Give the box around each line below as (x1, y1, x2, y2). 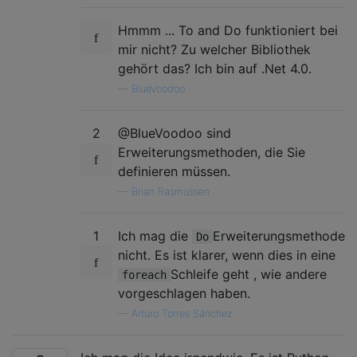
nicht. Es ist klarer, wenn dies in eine (118, 246, 335, 263)
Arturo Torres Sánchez (131, 307, 233, 320)
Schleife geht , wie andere (171, 265, 327, 282)
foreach (122, 268, 167, 281)
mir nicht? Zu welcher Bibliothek (118, 41, 311, 57)
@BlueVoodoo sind (118, 124, 231, 141)
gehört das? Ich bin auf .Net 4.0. (118, 60, 312, 76)
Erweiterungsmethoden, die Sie (118, 143, 305, 160)
